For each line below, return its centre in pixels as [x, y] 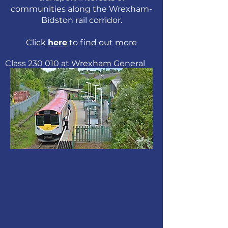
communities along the [60, 9]
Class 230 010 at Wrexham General [75, 63]
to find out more [102, 42]
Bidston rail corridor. [81, 20]
